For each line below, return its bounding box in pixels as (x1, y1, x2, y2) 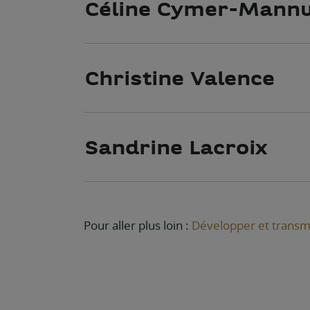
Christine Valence (85, 65, 275, 90)
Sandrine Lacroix (85, 134, 268, 159)
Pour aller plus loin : (84, 217, 192, 233)
